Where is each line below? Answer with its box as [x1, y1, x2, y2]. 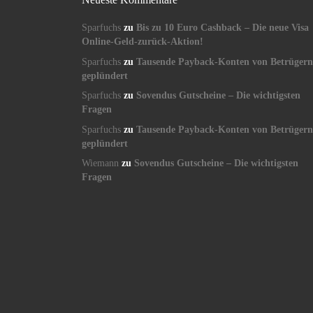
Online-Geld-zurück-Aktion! [82, 36, 203, 48]
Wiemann [82, 157, 119, 168]
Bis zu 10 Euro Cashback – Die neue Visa [136, 22, 309, 34]
